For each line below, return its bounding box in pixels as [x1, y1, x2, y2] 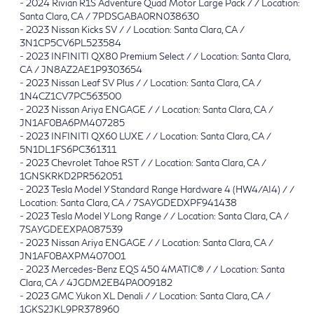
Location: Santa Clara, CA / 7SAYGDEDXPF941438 [20, 196, 237, 208]
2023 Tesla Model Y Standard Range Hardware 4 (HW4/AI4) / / [26, 183, 294, 195]
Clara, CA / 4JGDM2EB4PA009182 [20, 276, 172, 288]
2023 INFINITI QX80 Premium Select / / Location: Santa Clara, [26, 50, 290, 62]
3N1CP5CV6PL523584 [20, 36, 121, 48]
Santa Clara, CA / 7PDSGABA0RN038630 [20, 10, 199, 22]
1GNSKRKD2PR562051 [20, 170, 123, 182]
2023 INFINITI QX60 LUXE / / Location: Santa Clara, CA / [26, 130, 271, 142]
